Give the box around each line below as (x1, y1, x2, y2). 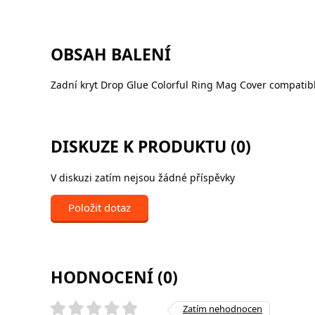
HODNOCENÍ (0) (51, 265, 178, 288)
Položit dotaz (68, 200, 131, 214)
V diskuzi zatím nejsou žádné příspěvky (51, 170, 235, 184)
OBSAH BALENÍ (51, 43, 171, 65)
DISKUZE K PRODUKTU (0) (51, 135, 251, 158)
